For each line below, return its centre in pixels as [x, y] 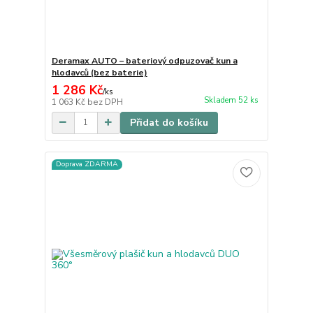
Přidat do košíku [169, 122]
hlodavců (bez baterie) [99, 72]
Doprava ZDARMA [87, 164]
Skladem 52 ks [231, 101]
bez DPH [105, 102]
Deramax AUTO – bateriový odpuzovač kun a [144, 60]
